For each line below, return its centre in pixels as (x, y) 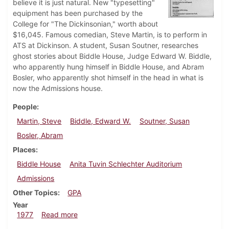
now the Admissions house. (58, 88)
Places (24, 150)
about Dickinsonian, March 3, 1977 (135, 214)
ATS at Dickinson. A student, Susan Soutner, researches (106, 45)
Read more (59, 215)
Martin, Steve (39, 121)
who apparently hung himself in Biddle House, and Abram (108, 67)
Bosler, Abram (40, 135)
